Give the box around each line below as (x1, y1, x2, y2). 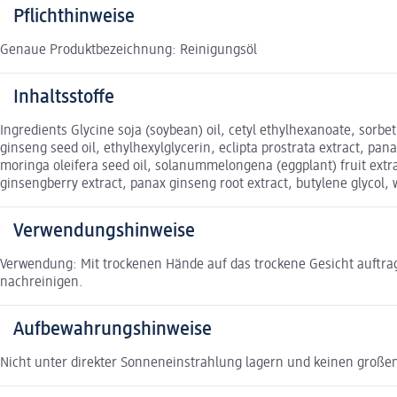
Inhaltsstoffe (13, 87, 114, 107)
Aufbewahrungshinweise (13, 319, 212, 339)
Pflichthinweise (13, 6, 135, 27)
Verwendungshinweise (13, 221, 195, 241)
